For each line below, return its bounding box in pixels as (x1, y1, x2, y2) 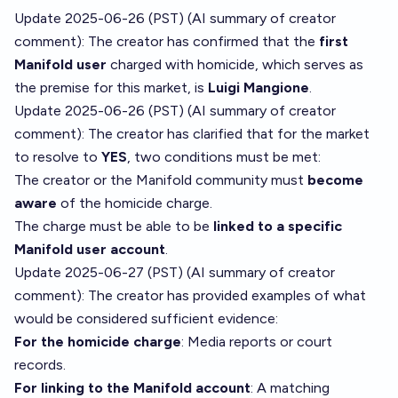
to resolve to (14, 148, 101, 165)
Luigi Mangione (208, 79, 309, 96)
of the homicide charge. (57, 195, 212, 211)
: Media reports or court (181, 333, 332, 350)
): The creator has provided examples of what (76, 287, 366, 304)
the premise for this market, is (14, 79, 208, 96)
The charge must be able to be (14, 218, 213, 235)
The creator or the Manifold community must (14, 171, 307, 188)
